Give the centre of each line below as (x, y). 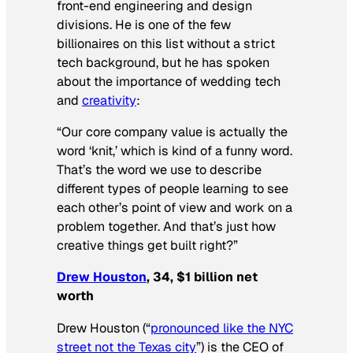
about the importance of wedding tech (169, 82)
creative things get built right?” (147, 246)
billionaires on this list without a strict (166, 44)
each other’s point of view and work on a (175, 208)
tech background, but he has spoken (163, 63)
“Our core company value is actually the (172, 132)
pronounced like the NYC (222, 328)
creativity (109, 100)
